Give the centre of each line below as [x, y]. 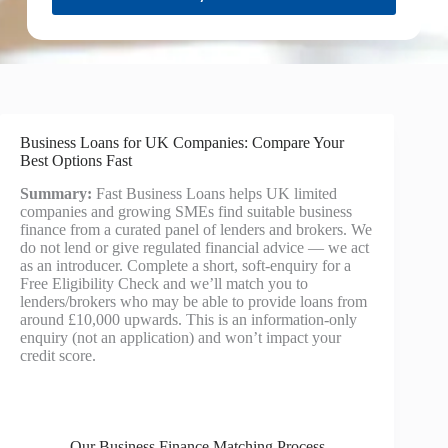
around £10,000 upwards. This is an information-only [188, 319]
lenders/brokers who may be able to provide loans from [193, 301]
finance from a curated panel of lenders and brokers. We [196, 229]
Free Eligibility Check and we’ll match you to [164, 283]
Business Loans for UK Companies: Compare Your [182, 142]
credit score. [58, 355]
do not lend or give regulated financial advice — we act [194, 247]
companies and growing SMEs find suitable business [186, 211]
